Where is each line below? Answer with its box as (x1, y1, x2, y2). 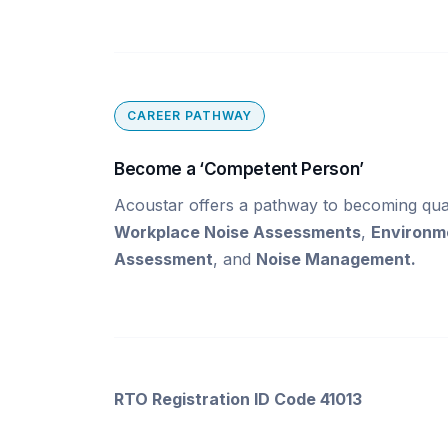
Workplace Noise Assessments (114, 222, 361, 242)
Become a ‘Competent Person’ (114, 159, 364, 179)
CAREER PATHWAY (127, 108, 253, 123)
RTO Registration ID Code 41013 (114, 389, 362, 409)
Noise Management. (256, 249, 416, 269)
